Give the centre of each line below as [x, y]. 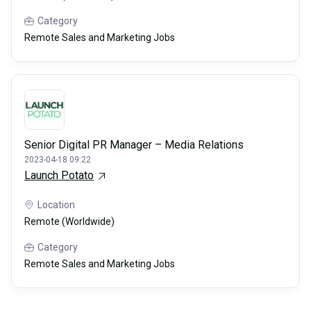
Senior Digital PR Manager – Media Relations [134, 145]
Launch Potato [59, 176]
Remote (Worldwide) [69, 222]
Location [56, 205]
